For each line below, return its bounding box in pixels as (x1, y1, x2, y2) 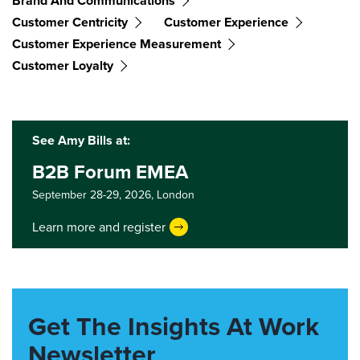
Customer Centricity (12, 13, 128, 32)
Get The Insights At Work (28, 307, 319, 346)
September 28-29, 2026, (32, 186, 157, 204)
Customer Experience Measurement (12, 35, 221, 54)
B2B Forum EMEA (32, 157, 188, 187)
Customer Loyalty (12, 56, 113, 76)
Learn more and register (32, 217, 166, 236)
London (157, 186, 194, 204)
